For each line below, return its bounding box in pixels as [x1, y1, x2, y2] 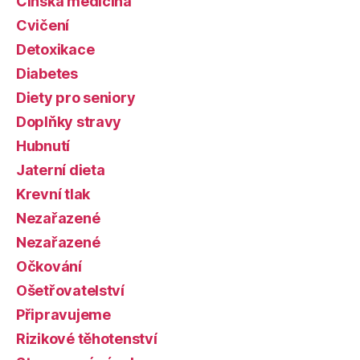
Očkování [16, 258, 82, 275]
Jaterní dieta [16, 162, 105, 178]
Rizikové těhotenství [16, 330, 157, 347]
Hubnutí [16, 137, 71, 154]
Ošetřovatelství [16, 282, 125, 299]
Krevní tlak [16, 186, 91, 202]
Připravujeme [16, 306, 111, 323]
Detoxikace [16, 41, 95, 58]
